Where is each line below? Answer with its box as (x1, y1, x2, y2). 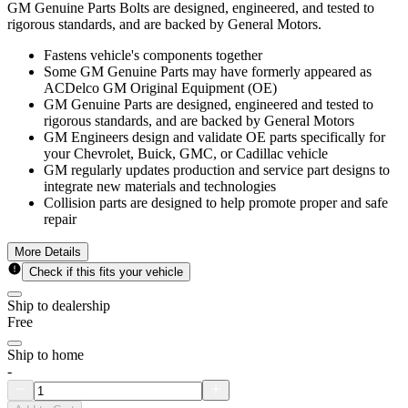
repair (44, 211, 76, 228)
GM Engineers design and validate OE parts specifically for (44, 129, 385, 146)
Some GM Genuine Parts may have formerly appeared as (44, 64, 372, 80)
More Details (15, 245, 81, 260)
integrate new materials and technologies (44, 178, 276, 195)
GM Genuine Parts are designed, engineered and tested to (44, 97, 373, 113)
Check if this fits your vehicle (29, 265, 183, 280)
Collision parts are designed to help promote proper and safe (44, 195, 388, 211)
